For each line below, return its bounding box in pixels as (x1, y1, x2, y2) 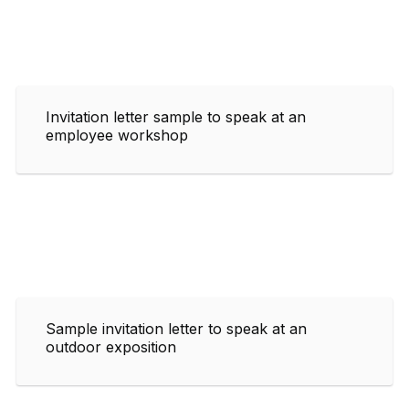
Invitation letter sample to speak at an (46, 107, 306, 126)
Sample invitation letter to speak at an (46, 319, 307, 338)
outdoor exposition (46, 337, 176, 356)
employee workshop (46, 125, 188, 144)
